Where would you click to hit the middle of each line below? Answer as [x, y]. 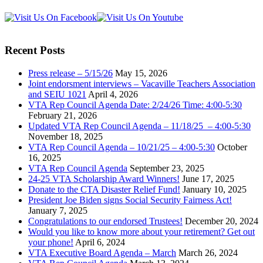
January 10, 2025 [215, 190]
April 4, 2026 [113, 95]
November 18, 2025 [65, 137]
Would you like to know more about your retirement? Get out [141, 232]
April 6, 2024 [100, 242]
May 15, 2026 [141, 73]
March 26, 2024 [208, 253]
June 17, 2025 [208, 179]
